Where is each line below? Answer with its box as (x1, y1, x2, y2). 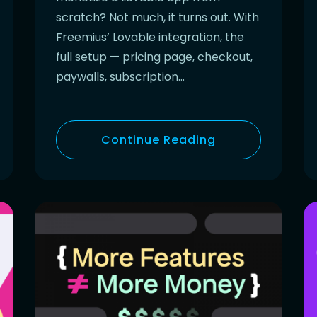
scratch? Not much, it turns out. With (56, 8, 259, 25)
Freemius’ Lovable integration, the (56, 28, 244, 45)
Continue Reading (101, 131, 216, 148)
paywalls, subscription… (56, 68, 185, 85)
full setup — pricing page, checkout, (56, 48, 253, 65)
